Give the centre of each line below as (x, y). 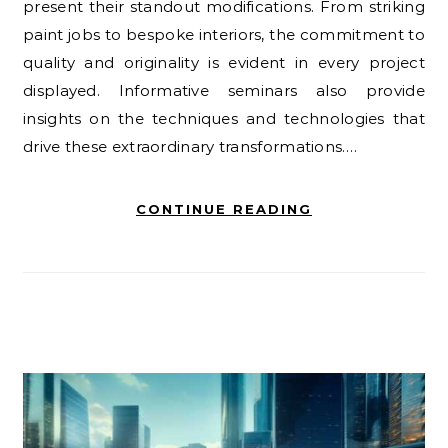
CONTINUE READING (224, 208)
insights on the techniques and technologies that (224, 118)
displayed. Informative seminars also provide (224, 90)
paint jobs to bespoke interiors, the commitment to (224, 34)
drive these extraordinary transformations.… (190, 146)
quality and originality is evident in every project (224, 62)
